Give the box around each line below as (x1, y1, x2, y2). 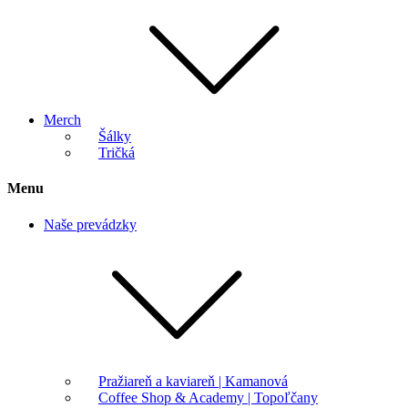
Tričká (98, 145, 135, 161)
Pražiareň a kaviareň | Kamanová (98, 372, 288, 389)
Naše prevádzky (44, 216, 137, 232)
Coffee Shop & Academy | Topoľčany (98, 389, 318, 405)
